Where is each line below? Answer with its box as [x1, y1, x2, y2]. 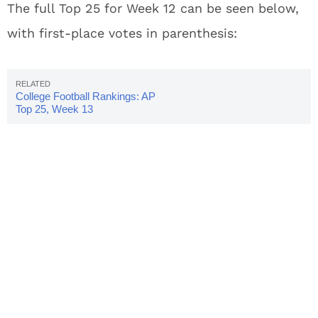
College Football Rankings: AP [16, 90, 155, 102]
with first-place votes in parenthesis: [7, 26, 237, 40]
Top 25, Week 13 [16, 103, 93, 115]
